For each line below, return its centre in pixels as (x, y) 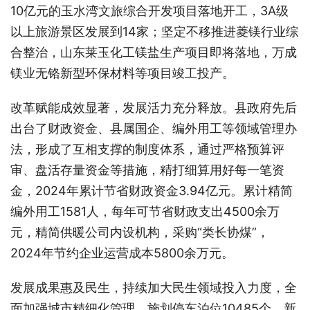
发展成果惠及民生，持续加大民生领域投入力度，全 (154, 287)
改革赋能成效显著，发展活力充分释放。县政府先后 (154, 107)
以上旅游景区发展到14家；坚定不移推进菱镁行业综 (154, 31)
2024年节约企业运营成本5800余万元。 (122, 253)
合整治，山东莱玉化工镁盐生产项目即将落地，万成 (154, 52)
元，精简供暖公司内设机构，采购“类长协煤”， (140, 232)
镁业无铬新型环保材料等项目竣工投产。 (122, 73)
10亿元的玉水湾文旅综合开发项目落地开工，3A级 (149, 10)
